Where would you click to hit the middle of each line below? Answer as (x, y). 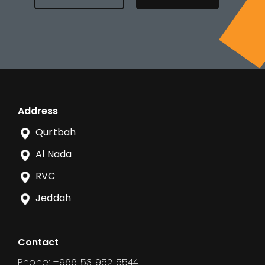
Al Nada (54, 154)
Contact (38, 242)
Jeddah (54, 198)
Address (38, 111)
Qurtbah (56, 132)
